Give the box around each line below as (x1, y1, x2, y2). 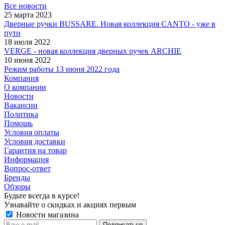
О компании (4, 82, 46, 91)
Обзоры (4, 182, 31, 191)
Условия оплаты (4, 128, 59, 137)
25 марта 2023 (4, 10, 52, 19)
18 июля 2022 (4, 37, 50, 46)
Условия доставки (4, 137, 65, 146)
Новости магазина (14, 210, 79, 219)
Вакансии (4, 100, 38, 109)
